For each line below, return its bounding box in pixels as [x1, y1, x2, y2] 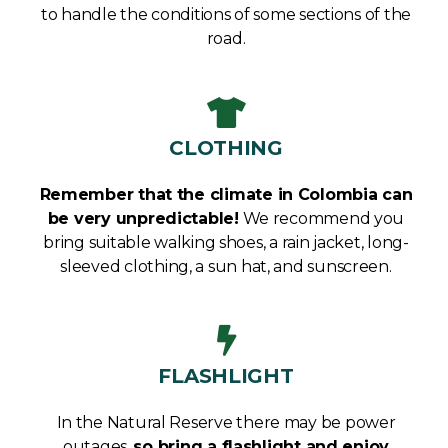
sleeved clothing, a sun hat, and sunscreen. [60, 256, 392, 276]
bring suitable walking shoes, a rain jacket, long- [43, 232, 409, 252]
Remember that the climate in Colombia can [39, 184, 413, 204]
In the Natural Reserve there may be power [56, 412, 396, 432]
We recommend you [238, 208, 405, 228]
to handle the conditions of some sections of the [40, 4, 412, 24]
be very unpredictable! [47, 208, 239, 228]
